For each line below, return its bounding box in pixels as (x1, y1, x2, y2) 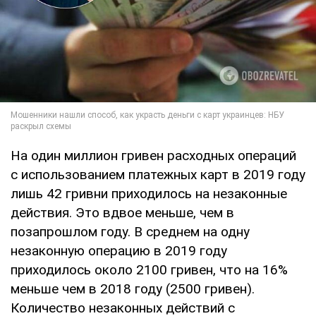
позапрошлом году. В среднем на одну (11, 224, 250, 241)
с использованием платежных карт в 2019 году (11, 166, 305, 183)
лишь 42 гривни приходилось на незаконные (11, 186, 287, 202)
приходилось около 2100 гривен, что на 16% (11, 262, 288, 279)
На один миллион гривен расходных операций (11, 147, 296, 164)
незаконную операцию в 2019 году (11, 243, 227, 260)
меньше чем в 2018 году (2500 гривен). (11, 281, 255, 298)
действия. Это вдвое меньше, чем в (11, 205, 234, 221)
